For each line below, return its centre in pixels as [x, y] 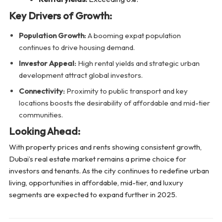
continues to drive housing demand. [77, 48]
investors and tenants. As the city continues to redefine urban [109, 171]
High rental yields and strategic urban [138, 63]
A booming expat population [133, 36]
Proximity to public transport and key [126, 91]
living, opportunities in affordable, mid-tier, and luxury [96, 183]
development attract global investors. [81, 75]
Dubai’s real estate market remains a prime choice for [97, 159]
